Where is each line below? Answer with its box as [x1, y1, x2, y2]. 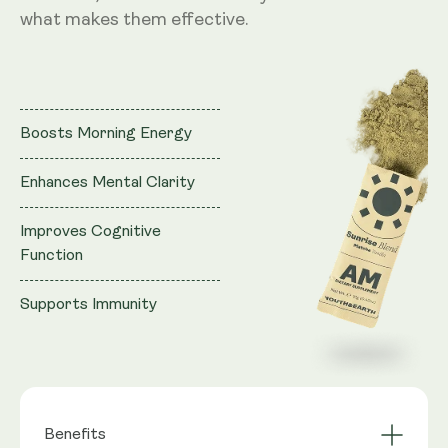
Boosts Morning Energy [20, 126, 192, 143]
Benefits [44, 427, 106, 444]
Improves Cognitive [20, 224, 161, 241]
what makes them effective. [20, 11, 248, 31]
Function [20, 248, 83, 265]
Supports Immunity [20, 297, 157, 314]
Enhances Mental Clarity [20, 175, 195, 192]
